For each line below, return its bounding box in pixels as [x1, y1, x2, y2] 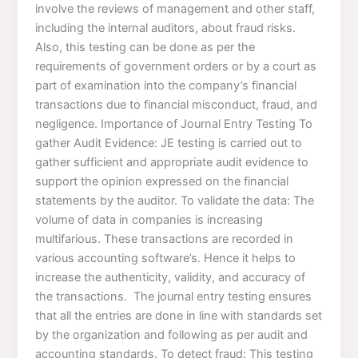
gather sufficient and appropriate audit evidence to [35, 154, 309, 169]
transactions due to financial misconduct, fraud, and [35, 97, 318, 112]
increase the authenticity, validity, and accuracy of [35, 269, 306, 284]
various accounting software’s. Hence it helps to [35, 250, 296, 265]
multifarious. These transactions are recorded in [35, 231, 294, 246]
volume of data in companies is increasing [35, 212, 264, 227]
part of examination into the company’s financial [35, 78, 297, 93]
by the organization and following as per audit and [35, 327, 308, 342]
